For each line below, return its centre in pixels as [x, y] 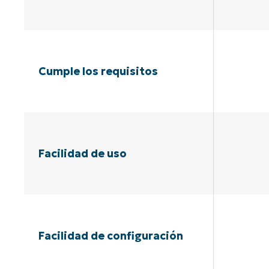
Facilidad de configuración [110, 235]
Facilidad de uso [82, 153]
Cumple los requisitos [98, 71]
